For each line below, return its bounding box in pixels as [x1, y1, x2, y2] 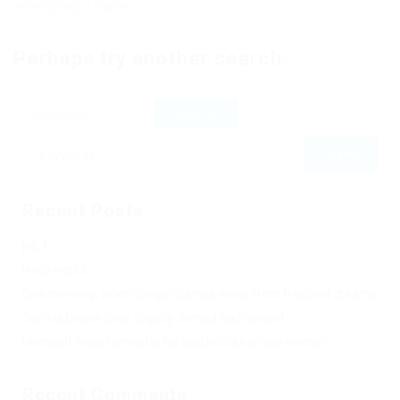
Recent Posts [22, 200, 145, 222]
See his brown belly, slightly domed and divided [22, 311, 284, 326]
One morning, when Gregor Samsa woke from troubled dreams [22, 287, 377, 302]
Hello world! [22, 262, 87, 278]
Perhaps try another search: [13, 47, 287, 71]
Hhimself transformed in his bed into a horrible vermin [22, 335, 325, 350]
